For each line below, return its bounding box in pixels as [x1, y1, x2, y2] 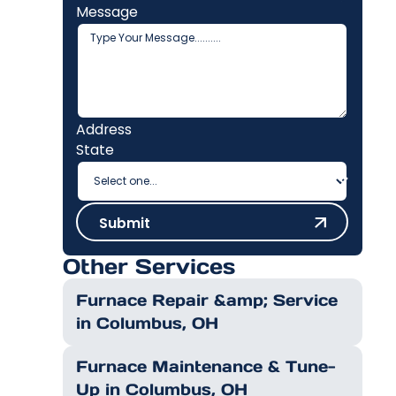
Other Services [62, 252, 235, 280]
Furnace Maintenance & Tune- [76, 356, 336, 377]
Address [76, 118, 133, 140]
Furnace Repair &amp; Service [76, 289, 339, 310]
